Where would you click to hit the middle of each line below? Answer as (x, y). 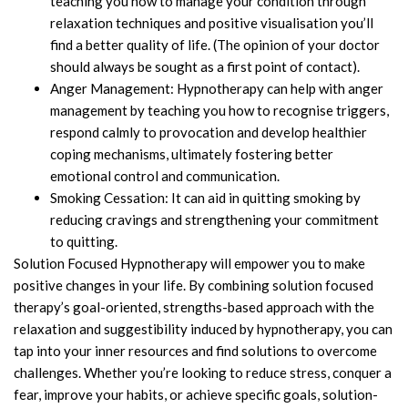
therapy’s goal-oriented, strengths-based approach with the (194, 306)
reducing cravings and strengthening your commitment (214, 219)
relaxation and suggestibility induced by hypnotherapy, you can (203, 328)
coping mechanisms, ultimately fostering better (192, 153)
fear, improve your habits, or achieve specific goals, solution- (196, 394)
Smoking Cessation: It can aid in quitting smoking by (205, 197)
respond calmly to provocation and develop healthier (209, 132)
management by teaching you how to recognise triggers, (219, 110)
